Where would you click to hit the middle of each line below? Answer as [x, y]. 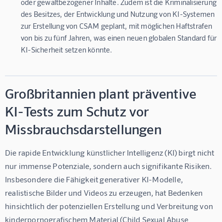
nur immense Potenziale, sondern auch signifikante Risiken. [109, 166]
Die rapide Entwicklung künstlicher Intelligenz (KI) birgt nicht [111, 152]
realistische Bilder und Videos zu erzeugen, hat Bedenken [105, 192]
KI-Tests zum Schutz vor [77, 111]
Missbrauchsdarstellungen [83, 129]
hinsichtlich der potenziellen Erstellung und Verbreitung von [110, 206]
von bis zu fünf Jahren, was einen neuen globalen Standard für [119, 37]
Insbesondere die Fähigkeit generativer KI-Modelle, [95, 179]
